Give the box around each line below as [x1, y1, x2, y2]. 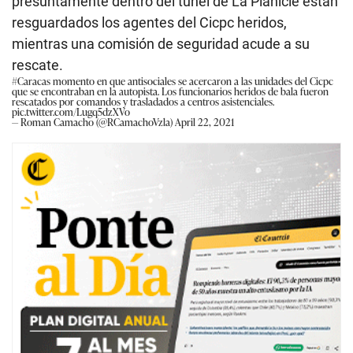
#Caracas [12, 72, 50, 88]
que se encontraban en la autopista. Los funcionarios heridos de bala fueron [12, 83, 329, 98]
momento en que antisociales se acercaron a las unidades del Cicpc [50, 72, 333, 88]
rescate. [12, 56, 63, 73]
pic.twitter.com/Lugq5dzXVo [12, 103, 130, 119]
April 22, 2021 [175, 113, 234, 129]
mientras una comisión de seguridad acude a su [12, 35, 310, 52]
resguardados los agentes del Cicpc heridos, [12, 13, 287, 31]
